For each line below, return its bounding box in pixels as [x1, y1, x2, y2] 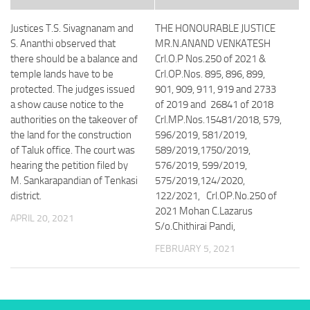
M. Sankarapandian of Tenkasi [10, 174, 138, 187]
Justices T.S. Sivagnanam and [10, 22, 134, 35]
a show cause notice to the [10, 98, 124, 111]
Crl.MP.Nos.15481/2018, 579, [155, 113, 282, 126]
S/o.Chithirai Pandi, [155, 220, 235, 232]
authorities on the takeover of [10, 113, 138, 126]
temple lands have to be [10, 68, 113, 80]
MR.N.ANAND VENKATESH [155, 37, 271, 50]
